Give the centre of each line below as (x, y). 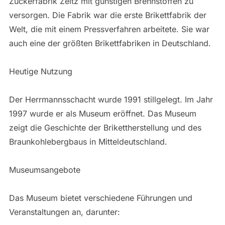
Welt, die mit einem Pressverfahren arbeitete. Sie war (109, 29)
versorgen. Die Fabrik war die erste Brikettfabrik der (107, 15)
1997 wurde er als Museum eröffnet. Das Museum (102, 114)
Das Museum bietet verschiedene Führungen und (100, 198)
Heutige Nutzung (40, 72)
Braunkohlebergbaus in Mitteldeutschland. (88, 142)
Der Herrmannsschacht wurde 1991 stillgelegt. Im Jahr (111, 100)
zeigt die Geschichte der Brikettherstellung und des (105, 128)
